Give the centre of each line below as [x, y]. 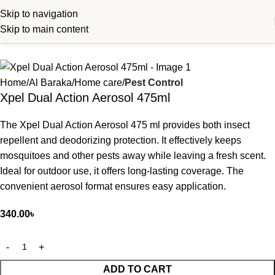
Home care [98, 83]
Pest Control [154, 83]
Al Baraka [50, 83]
